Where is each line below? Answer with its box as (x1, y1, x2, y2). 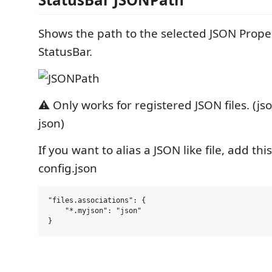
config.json (38, 160, 97, 176)
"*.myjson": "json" (48, 206, 141, 215)
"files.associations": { (48, 196, 146, 205)
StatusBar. (38, 44, 92, 59)
